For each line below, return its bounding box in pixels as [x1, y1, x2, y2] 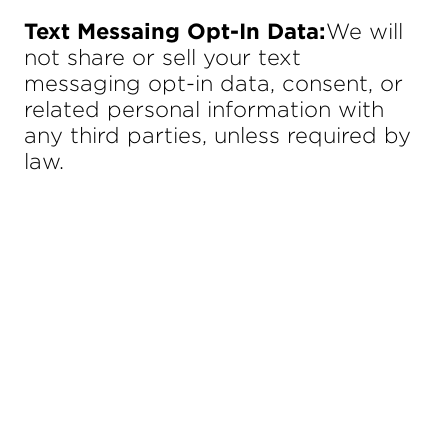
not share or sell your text [24, 45, 301, 69]
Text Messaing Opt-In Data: [24, 18, 326, 43]
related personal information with [24, 97, 384, 121]
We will [326, 19, 403, 43]
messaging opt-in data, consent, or [24, 71, 403, 95]
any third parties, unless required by [24, 123, 411, 147]
